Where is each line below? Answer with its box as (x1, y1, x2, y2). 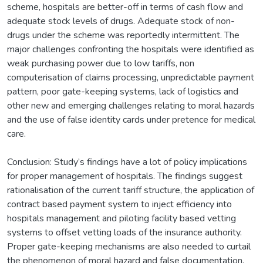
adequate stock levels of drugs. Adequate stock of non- (7, 14, 235, 28)
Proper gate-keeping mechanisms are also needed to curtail (7, 240, 251, 253)
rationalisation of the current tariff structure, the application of (7, 183, 254, 197)
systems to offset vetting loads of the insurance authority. (7, 225, 242, 239)
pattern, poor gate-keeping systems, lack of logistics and (7, 85, 238, 98)
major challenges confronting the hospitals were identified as (7, 42, 254, 56)
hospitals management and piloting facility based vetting (7, 211, 236, 225)
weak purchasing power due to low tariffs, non (7, 56, 194, 70)
